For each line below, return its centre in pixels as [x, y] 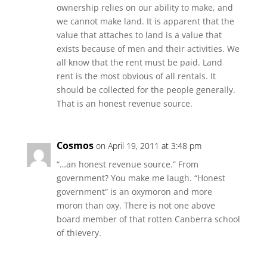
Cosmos [75, 145]
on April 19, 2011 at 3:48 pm [148, 146]
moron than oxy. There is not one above [136, 205]
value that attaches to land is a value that [139, 35]
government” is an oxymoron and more [134, 192]
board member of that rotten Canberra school [148, 219]
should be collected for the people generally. [146, 90]
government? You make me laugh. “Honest [141, 178]
